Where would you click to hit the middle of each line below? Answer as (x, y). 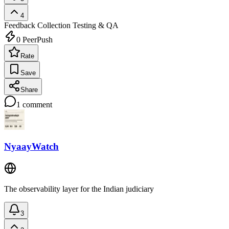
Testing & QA (95, 25)
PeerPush (37, 39)
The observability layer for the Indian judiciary (79, 189)
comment (36, 104)
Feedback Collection (37, 25)
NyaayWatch (31, 147)
